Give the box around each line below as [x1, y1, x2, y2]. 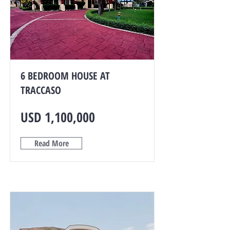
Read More [34, 138, 69, 149]
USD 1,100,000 [21, 108, 95, 126]
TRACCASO [21, 83, 61, 97]
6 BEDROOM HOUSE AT [21, 69, 110, 83]
